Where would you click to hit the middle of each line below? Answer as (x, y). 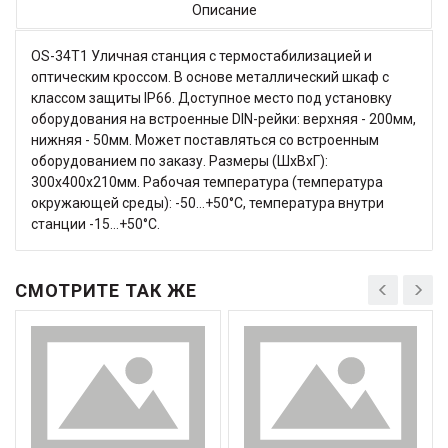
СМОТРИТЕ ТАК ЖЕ (106, 290)
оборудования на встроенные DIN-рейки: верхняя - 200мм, (223, 119)
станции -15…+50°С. (95, 224)
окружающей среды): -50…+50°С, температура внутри (207, 203)
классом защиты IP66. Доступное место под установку (211, 98)
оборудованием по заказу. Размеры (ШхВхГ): (179, 161)
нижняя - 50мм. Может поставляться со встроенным (205, 140)
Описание (224, 10)
